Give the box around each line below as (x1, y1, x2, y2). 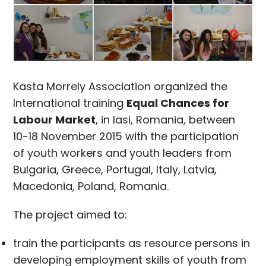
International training (13, 95, 127, 110)
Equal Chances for (126, 95, 230, 110)
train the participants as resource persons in (13, 235, 251, 251)
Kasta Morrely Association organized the (13, 78, 228, 94)
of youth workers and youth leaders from (13, 145, 232, 160)
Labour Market (13, 112, 96, 127)
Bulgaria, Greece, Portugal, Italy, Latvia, (13, 161, 217, 177)
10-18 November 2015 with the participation (13, 128, 239, 144)
